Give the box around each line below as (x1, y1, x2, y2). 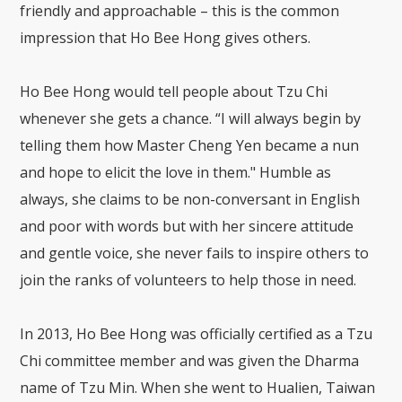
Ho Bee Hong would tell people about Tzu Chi (20, 81, 328, 101)
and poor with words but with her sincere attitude (20, 215, 354, 236)
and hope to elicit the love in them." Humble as (20, 162, 332, 182)
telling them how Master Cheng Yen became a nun (20, 135, 360, 155)
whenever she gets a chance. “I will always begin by (20, 108, 362, 128)
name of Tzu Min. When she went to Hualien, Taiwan (20, 377, 376, 398)
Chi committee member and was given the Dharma (20, 350, 360, 371)
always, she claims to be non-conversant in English (20, 188, 361, 209)
